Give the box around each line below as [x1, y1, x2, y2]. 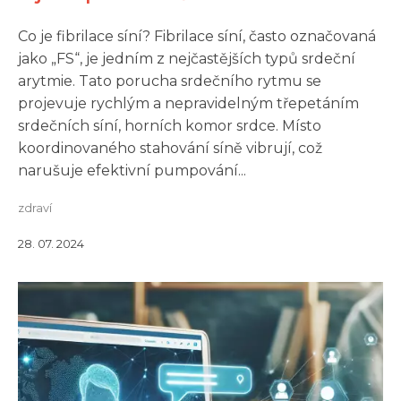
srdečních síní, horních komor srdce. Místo [18, 117, 321, 134]
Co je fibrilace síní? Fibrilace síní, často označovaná [18, 28, 376, 45]
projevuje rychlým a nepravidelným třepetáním [18, 95, 359, 112]
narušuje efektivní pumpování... [18, 162, 246, 179]
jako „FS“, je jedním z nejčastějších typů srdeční [18, 50, 355, 67]
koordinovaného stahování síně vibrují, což [18, 140, 322, 157]
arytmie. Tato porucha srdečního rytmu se [18, 73, 321, 90]
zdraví [18, 201, 52, 215]
